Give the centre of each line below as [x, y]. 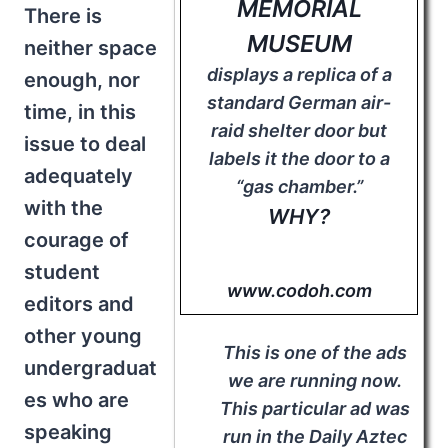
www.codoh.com [299, 291]
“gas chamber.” [299, 187]
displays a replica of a [299, 75]
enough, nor [82, 80]
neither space [90, 48]
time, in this [80, 112]
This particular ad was [314, 408]
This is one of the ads [314, 352]
